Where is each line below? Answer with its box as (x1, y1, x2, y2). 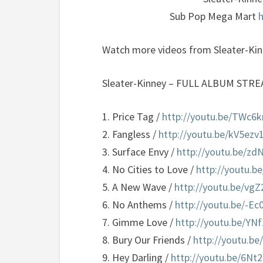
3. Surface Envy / (102, 145, 177, 159)
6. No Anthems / (102, 198, 175, 211)
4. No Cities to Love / (102, 163, 196, 176)
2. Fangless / (102, 127, 159, 141)
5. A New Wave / (102, 180, 174, 194)
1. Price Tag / (102, 110, 162, 123)
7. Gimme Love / (102, 215, 176, 229)
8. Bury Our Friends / (102, 233, 193, 247)
